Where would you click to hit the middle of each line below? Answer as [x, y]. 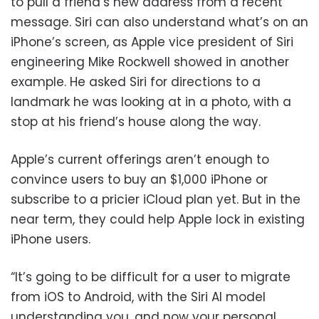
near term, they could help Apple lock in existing [158, 220]
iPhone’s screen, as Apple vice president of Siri [152, 42]
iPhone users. [51, 240]
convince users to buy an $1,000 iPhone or [139, 180]
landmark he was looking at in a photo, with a [151, 102]
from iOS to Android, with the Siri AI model [138, 297]
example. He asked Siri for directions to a [136, 82]
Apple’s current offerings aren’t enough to [140, 160]
